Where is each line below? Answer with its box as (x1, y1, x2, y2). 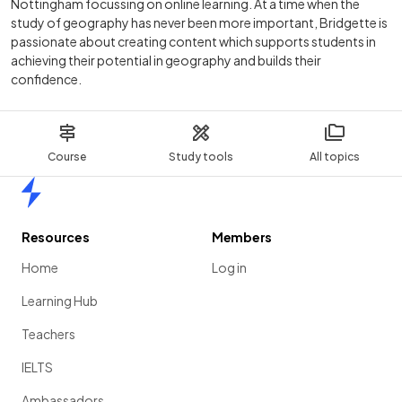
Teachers (22, 326, 75, 343)
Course (48, 150, 87, 164)
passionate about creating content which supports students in (11, 33, 376, 50)
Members (212, 229, 273, 246)
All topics (310, 150, 361, 164)
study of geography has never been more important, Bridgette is (11, 14, 388, 31)
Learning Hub (22, 293, 98, 310)
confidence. (11, 71, 82, 88)
